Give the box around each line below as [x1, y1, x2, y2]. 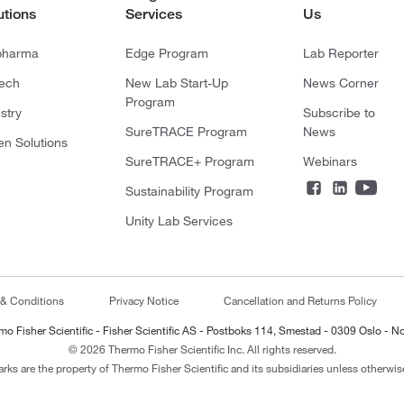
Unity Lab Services [124, 212, 233, 229]
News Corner [302, 74, 379, 91]
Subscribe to [302, 104, 375, 121]
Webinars [302, 152, 357, 170]
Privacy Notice [109, 292, 179, 308]
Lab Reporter [302, 44, 379, 61]
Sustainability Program [124, 182, 253, 199]
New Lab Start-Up [124, 74, 228, 91]
